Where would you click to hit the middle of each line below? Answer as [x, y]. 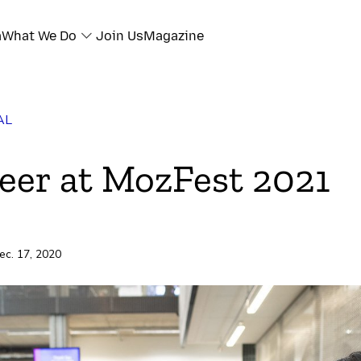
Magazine [174, 36]
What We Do [39, 36]
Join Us [120, 36]
